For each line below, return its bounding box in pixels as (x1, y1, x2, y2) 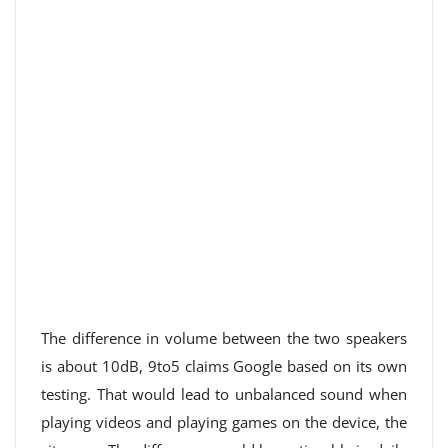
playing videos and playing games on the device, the (41, 412, 407, 432)
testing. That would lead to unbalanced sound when (41, 384, 407, 404)
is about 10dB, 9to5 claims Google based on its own (41, 356, 407, 376)
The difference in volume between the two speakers (41, 328, 407, 348)
